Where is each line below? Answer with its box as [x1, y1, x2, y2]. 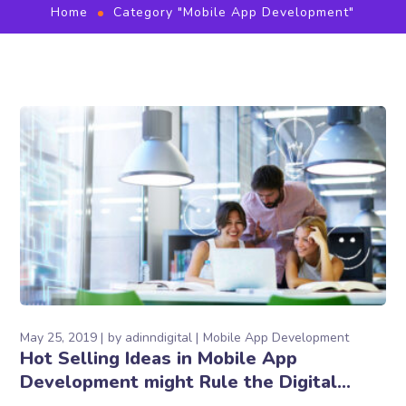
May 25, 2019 [20, 329, 98, 346]
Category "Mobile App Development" [113, 4, 354, 21]
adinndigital [125, 329, 193, 346]
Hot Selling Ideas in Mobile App [20, 346, 298, 371]
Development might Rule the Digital [20, 370, 338, 394]
